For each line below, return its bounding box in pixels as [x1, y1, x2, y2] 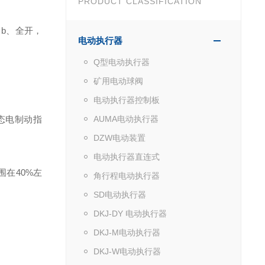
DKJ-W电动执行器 [93, 246, 161, 256]
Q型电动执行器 [93, 57, 150, 67]
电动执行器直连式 [93, 151, 160, 161]
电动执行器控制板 [93, 95, 160, 105]
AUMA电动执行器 [93, 114, 159, 124]
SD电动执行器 [93, 189, 146, 199]
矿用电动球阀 [93, 76, 143, 86]
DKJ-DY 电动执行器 [93, 208, 167, 218]
